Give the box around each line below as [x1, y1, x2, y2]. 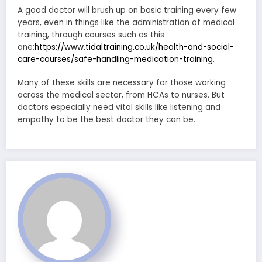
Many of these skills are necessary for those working [18, 77, 226, 88]
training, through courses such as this [18, 29, 164, 40]
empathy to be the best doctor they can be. [18, 113, 195, 125]
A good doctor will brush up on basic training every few [18, 4, 236, 16]
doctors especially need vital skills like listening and [18, 101, 220, 113]
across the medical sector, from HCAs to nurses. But [18, 89, 225, 101]
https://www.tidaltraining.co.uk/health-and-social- [35, 41, 234, 53]
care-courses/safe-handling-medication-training [18, 53, 213, 65]
